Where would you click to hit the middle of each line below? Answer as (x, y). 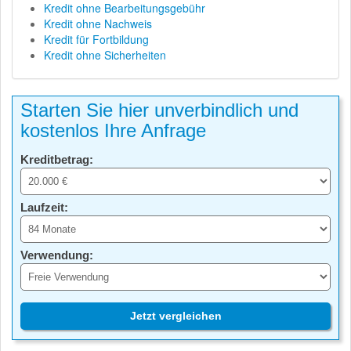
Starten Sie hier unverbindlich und (159, 110)
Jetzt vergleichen (175, 316)
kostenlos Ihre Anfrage (113, 131)
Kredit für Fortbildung (96, 40)
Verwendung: (57, 255)
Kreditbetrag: (57, 160)
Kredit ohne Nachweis (98, 24)
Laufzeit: (44, 208)
